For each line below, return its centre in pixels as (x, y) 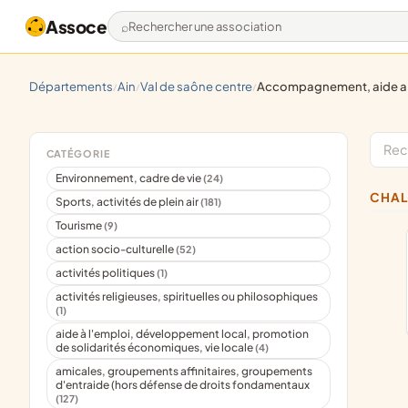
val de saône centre (200, 87)
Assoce (76, 26)
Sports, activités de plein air (128, 202)
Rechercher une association (215, 35)
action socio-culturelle (116, 250)
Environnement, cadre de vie (130, 178)
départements (76, 87)
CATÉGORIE (78, 153)
